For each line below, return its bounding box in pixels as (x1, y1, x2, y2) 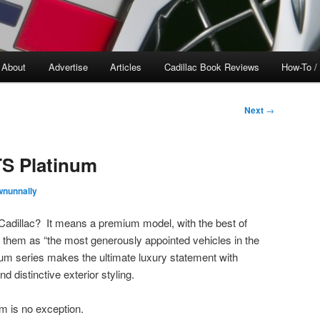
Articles (110, 60, 142, 74)
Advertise (48, 60, 88, 74)
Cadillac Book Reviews (164, 60, 259, 74)
